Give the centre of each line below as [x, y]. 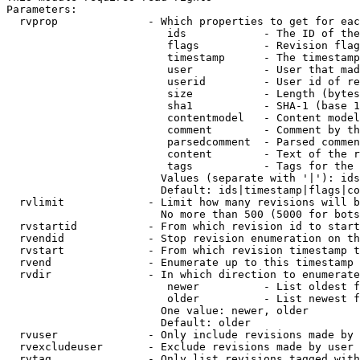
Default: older [129, 323]
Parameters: [42, 9]
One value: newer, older [157, 311]
